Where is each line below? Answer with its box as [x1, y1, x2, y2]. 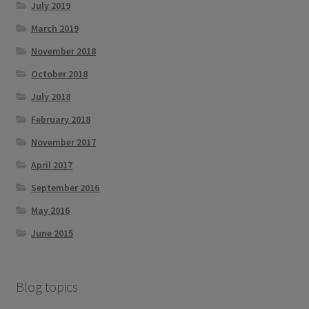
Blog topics [15, 277, 78, 295]
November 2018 [31, 45, 97, 58]
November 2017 [31, 136, 97, 149]
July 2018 [31, 90, 71, 103]
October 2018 [31, 68, 88, 81]
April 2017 [31, 159, 73, 172]
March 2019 [31, 22, 79, 35]
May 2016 [31, 204, 70, 217]
